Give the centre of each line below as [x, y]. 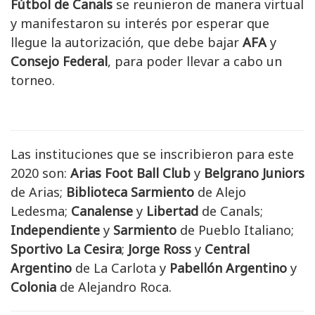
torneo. [33, 81]
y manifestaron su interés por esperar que [140, 24]
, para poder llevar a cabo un [195, 62]
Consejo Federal [59, 62]
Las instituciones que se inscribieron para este [152, 154]
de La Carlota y [121, 268]
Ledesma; [41, 211]
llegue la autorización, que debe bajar [127, 43]
